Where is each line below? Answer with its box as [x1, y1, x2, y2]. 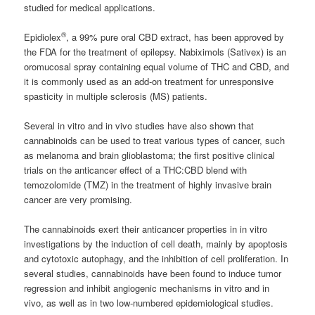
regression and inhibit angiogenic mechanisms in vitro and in [24, 281, 270, 295]
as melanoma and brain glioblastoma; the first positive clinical [24, 148, 276, 162]
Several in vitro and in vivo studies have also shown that [24, 119, 255, 133]
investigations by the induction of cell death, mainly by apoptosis [24, 237, 288, 251]
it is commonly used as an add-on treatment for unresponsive [24, 75, 274, 89]
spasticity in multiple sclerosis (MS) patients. [24, 89, 208, 103]
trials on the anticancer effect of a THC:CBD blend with [24, 163, 247, 177]
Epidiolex [24, 30, 62, 44]
